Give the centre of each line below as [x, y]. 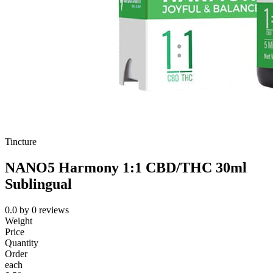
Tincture [21, 142]
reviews [54, 210]
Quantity [22, 243]
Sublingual [38, 184]
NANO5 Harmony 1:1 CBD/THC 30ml [126, 168]
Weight [19, 221]
